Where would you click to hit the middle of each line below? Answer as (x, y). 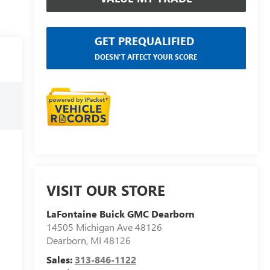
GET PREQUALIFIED (145, 41)
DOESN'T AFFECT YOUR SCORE (146, 56)
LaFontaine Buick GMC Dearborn (120, 214)
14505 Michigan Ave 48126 (104, 227)
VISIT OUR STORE (105, 190)
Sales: (60, 260)
